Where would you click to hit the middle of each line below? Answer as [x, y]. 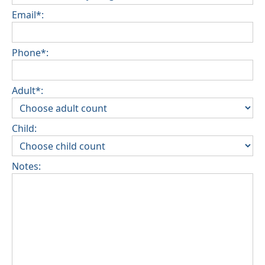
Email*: [28, 15]
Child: [24, 129]
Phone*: [30, 53]
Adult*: [28, 91]
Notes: [26, 167]
